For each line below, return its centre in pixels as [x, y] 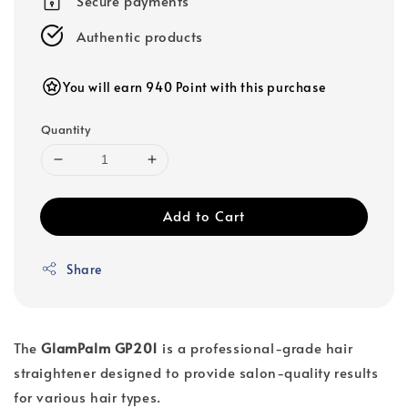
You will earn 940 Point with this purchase [194, 87]
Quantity [66, 129]
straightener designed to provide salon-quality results [196, 372]
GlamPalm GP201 [100, 347]
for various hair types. [87, 396]
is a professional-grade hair [255, 347]
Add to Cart [204, 215]
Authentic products [140, 36]
